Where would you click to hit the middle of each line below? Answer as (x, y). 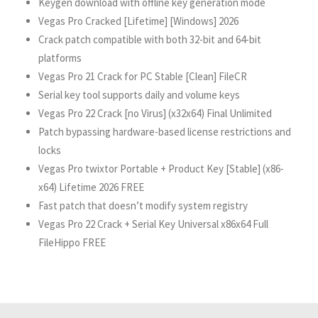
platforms (60, 58)
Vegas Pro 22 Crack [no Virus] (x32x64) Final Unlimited (155, 113)
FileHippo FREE (72, 242)
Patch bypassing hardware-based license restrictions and (165, 132)
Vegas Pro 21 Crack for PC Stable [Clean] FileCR (143, 76)
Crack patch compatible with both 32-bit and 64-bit (150, 39)
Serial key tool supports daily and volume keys (139, 95)
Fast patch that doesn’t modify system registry (143, 205)
